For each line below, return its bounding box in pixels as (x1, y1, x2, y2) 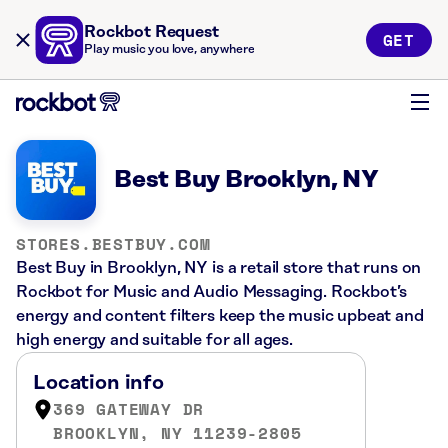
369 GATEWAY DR (53, 397, 205, 421)
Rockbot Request (84, 23, 219, 41)
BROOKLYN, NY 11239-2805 (53, 421, 302, 445)
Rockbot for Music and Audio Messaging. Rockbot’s (16, 283, 408, 301)
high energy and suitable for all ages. (16, 331, 293, 349)
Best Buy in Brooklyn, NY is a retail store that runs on (16, 259, 422, 277)
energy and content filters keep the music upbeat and (16, 307, 424, 325)
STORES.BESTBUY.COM (16, 232, 211, 256)
